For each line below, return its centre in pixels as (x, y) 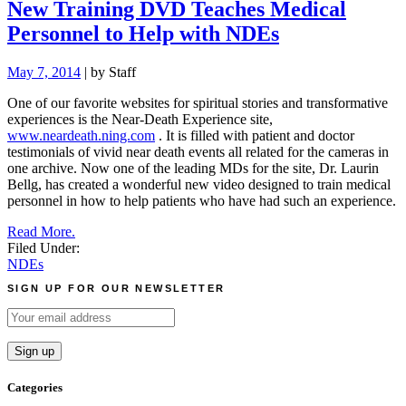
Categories (35, 388)
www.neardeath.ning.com (81, 136)
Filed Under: (43, 248)
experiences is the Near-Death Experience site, (140, 120)
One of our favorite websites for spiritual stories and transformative (198, 103)
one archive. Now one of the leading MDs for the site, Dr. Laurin (193, 169)
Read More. (41, 232)
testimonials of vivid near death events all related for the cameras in (198, 152)
